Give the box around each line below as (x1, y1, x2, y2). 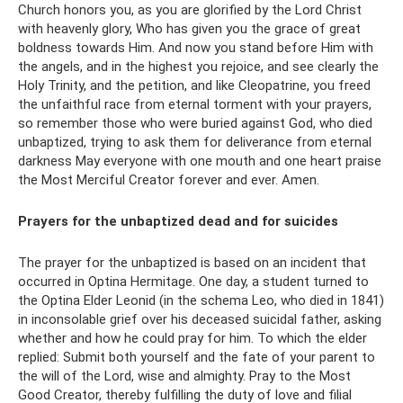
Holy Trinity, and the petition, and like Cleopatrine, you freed (18, 77, 371, 94)
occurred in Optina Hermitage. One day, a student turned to (18, 273, 369, 290)
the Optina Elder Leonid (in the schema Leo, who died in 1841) (18, 292, 384, 309)
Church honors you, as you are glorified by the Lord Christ (18, 2, 362, 18)
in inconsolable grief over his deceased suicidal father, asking (18, 311, 381, 327)
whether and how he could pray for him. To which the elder (18, 330, 367, 346)
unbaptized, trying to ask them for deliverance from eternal (18, 134, 372, 150)
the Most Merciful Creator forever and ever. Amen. (18, 172, 319, 188)
